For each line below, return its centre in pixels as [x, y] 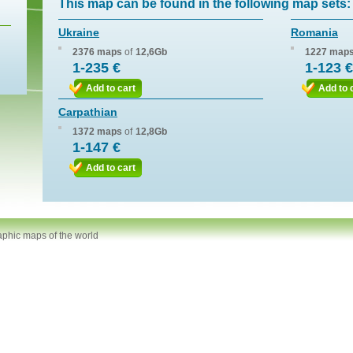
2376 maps [97, 52]
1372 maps [97, 132]
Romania [314, 32]
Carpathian [88, 112]
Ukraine [79, 32]
